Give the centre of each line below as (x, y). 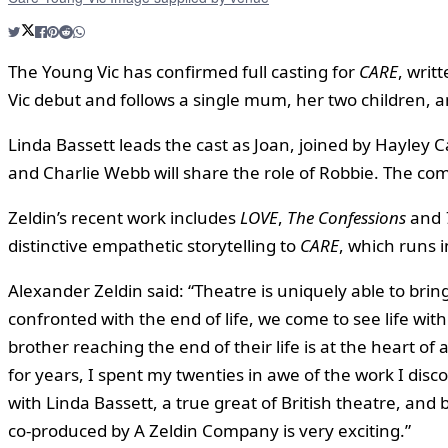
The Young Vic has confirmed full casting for (183, 71)
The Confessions (346, 217)
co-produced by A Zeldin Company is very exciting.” (209, 430)
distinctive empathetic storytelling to (154, 245)
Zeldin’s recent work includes (124, 217)
